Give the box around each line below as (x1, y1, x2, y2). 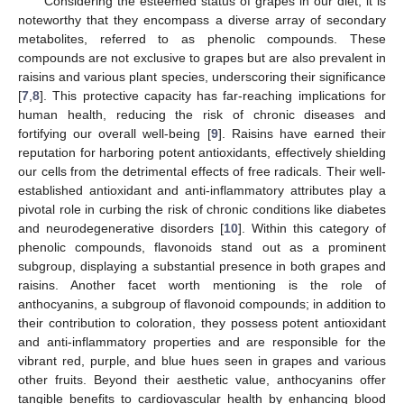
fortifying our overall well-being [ (18, 125, 211, 141)
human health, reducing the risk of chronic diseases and (18, 106, 386, 122)
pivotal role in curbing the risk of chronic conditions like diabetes (18, 201, 386, 216)
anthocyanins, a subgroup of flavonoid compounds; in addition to (18, 296, 386, 311)
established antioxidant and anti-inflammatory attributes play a (18, 182, 386, 197)
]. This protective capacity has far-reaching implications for (40, 87, 386, 103)
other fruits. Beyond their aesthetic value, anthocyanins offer (18, 372, 386, 387)
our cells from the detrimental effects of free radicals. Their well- (18, 163, 386, 179)
